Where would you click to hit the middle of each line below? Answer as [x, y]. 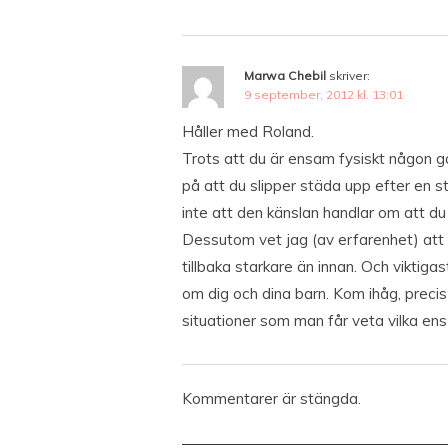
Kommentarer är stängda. [271, 398]
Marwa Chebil [285, 75]
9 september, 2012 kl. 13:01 [323, 94]
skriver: [349, 75]
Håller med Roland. [248, 131]
